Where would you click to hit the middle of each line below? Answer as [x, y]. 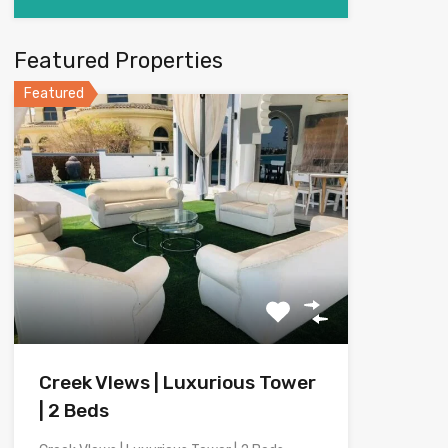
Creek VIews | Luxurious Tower [177, 382]
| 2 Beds [74, 410]
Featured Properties [118, 60]
